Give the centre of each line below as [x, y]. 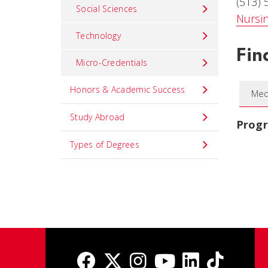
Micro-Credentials [112, 63]
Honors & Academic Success [128, 89]
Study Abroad [98, 117]
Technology [98, 36]
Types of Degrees [105, 144]
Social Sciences [107, 9]
